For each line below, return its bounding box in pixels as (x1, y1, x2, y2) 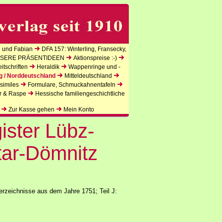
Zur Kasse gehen (8, 106, 55, 113)
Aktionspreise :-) (73, 55, 117, 61)
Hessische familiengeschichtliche (35, 90, 125, 97)
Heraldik (36, 63, 59, 70)
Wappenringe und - (68, 63, 120, 70)
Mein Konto (63, 106, 94, 113)
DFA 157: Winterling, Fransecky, (42, 46, 126, 53)
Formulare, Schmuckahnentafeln (28, 81, 115, 88)
